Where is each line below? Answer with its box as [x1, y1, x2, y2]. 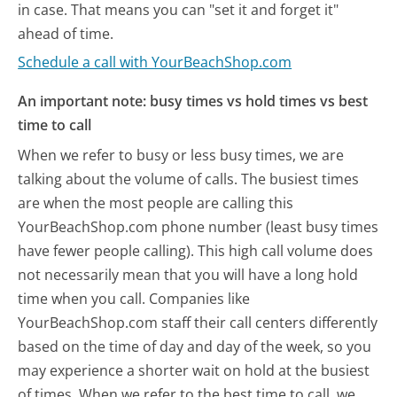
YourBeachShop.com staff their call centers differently [18, 312, 378, 332]
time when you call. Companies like [18, 288, 251, 308]
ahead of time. [18, 23, 114, 43]
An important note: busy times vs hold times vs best [18, 91, 369, 112]
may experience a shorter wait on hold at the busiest [18, 360, 370, 380]
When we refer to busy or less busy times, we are [18, 144, 345, 165]
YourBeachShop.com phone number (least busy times [18, 216, 379, 237]
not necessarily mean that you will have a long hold [18, 264, 359, 284]
